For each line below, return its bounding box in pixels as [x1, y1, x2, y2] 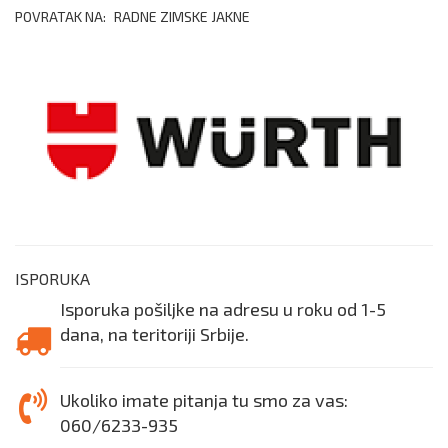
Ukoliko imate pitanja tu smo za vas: [60, 388, 348, 411]
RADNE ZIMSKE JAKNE [114, 8, 250, 26]
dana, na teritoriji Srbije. [60, 322, 249, 345]
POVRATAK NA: [15, 8, 109, 26]
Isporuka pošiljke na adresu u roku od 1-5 [60, 297, 386, 320]
